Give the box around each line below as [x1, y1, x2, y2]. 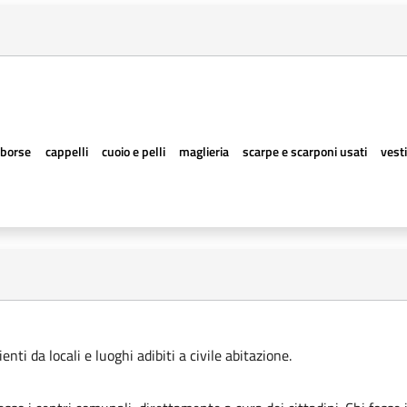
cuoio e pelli [101, 142, 165, 161]
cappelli [45, 142, 88, 161]
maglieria [178, 142, 229, 161]
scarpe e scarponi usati [243, 142, 368, 161]
